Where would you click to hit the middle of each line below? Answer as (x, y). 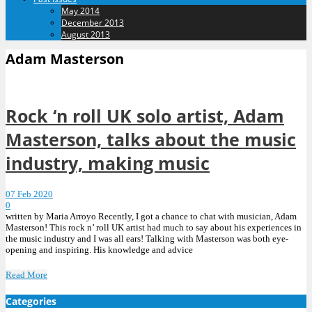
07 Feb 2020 (29, 194)
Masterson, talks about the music (151, 139)
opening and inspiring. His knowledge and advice (99, 250)
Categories (31, 302)
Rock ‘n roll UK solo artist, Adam (145, 115)
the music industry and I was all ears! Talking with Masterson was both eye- (147, 239)
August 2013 (86, 34)
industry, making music (108, 163)
